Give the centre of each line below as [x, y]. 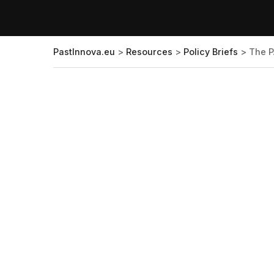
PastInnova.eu [84, 52]
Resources [149, 52]
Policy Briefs [211, 52]
